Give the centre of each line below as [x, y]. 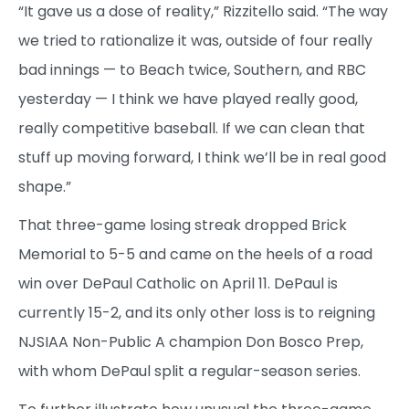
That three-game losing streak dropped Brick [183, 225]
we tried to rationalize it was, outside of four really [195, 41]
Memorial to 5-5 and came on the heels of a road [195, 255]
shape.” [45, 187]
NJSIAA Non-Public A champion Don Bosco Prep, [191, 342]
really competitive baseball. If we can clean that [192, 129]
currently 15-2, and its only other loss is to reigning [197, 313]
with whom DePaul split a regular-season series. [189, 372]
